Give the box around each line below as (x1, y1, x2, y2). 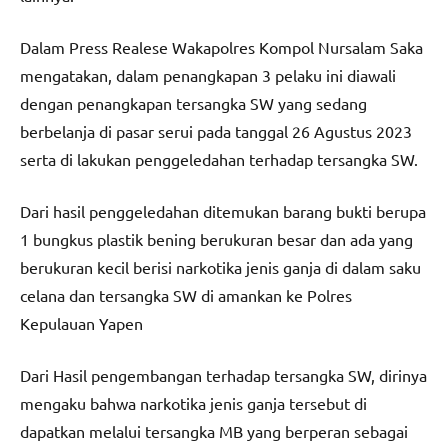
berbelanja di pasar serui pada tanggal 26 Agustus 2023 (20, 120, 412, 141)
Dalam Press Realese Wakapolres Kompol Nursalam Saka (20, 36, 423, 57)
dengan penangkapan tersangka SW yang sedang (20, 92, 367, 113)
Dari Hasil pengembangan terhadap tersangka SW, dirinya (20, 364, 427, 385)
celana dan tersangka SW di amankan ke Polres (20, 284, 352, 305)
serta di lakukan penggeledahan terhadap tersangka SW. (20, 148, 418, 169)
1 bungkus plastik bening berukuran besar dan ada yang (20, 228, 413, 249)
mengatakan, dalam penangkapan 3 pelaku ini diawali (20, 64, 396, 85)
